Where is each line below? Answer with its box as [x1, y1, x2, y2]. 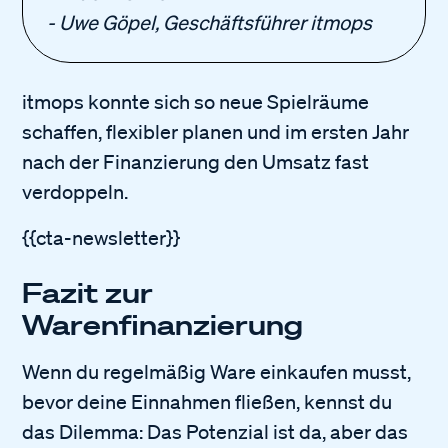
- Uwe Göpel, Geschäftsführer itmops [47, 10, 373, 35]
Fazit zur [22, 275, 154, 309]
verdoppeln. [22, 179, 129, 204]
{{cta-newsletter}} [22, 225, 181, 250]
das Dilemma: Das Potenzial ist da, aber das [22, 419, 409, 444]
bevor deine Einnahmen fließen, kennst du [22, 389, 393, 414]
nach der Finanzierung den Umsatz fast [22, 149, 370, 174]
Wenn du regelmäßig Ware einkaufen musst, [22, 359, 412, 384]
